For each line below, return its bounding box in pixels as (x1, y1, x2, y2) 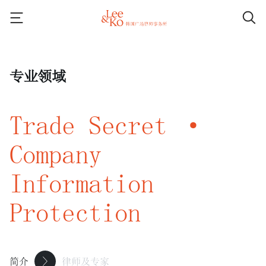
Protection (9, 199, 141, 226)
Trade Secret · (9, 112, 207, 138)
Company (9, 141, 102, 167)
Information (9, 170, 154, 197)
